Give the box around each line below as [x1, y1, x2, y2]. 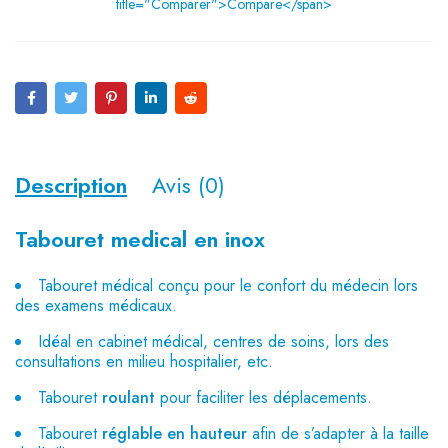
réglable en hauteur [102, 422, 247, 445]
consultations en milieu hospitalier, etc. [15, 350, 273, 373]
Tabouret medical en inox [15, 223, 265, 255]
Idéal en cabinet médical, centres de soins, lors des [38, 330, 389, 353]
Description [15, 169, 127, 201]
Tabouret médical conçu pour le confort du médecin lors [38, 274, 418, 297]
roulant [102, 386, 155, 409]
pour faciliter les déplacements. [155, 386, 372, 409]
